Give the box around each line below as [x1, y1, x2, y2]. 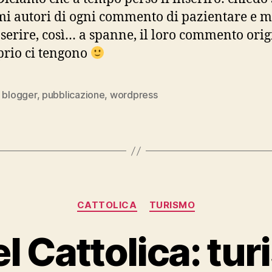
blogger [2, 89, 37, 101]
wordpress [109, 89, 158, 101]
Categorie [135, 193, 184, 206]
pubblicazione [41, 89, 105, 101]
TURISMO [149, 199, 195, 211]
